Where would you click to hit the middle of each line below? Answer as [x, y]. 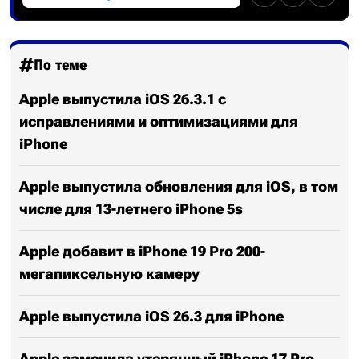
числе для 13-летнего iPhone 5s [131, 209]
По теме [60, 65]
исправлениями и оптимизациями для [159, 121]
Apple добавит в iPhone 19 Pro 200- [142, 251]
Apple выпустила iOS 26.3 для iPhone [151, 316]
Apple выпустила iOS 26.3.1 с [123, 99]
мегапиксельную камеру [109, 274]
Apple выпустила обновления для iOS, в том [179, 186]
